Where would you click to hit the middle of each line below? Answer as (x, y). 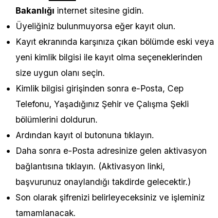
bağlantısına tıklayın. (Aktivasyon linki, (90, 166)
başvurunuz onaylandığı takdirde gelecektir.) (103, 182)
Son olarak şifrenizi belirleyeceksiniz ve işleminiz (110, 198)
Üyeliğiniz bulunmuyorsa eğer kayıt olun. (96, 26)
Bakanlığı (35, 11)
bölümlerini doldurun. (57, 120)
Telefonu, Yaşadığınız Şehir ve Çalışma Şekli (102, 104)
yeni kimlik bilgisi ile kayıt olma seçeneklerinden (109, 57)
